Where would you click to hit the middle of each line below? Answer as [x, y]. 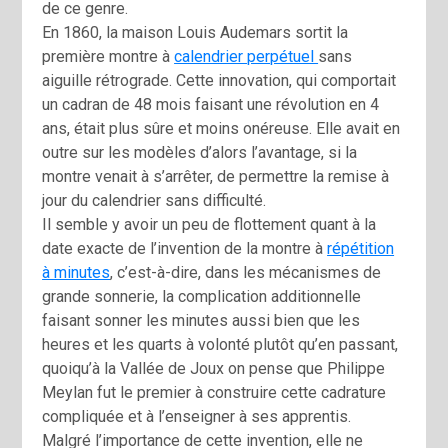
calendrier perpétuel [246, 57]
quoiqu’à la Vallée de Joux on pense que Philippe [214, 369]
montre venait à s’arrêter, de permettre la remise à [216, 177]
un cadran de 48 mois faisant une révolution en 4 [211, 105]
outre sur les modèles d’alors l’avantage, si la [200, 153]
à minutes [76, 273]
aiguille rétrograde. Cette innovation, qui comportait [219, 81]
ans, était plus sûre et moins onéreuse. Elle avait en [221, 129]
